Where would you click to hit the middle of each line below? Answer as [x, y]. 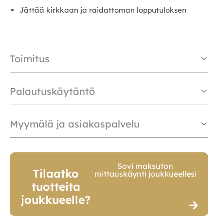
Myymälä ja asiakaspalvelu [75, 124]
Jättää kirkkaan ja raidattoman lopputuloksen [103, 10]
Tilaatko [56, 173]
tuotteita [56, 186]
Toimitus [30, 58]
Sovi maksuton [145, 166]
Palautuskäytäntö [52, 91]
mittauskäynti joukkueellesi [145, 173]
